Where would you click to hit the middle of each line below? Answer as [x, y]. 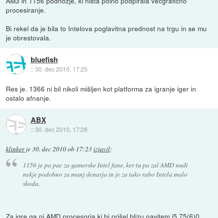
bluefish [44, 59]
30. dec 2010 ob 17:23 [62, 149]
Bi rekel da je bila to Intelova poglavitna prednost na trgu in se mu [107, 28]
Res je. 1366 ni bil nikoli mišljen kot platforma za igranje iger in [101, 88]
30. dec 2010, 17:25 [61, 69]
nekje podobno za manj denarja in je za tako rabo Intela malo [105, 174]
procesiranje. [26, 9]
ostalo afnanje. [29, 98]
